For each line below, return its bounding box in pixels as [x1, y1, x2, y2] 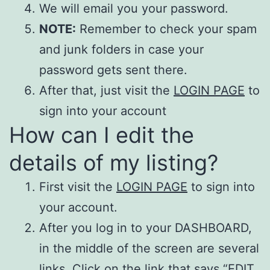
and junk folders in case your [39, 42, 204, 57]
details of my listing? [9, 149, 218, 176]
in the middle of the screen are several [39, 240, 259, 256]
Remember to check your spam [76, 21, 257, 36]
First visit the [39, 179, 116, 194]
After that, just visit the [39, 83, 174, 98]
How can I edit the [9, 121, 194, 148]
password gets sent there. [39, 62, 187, 77]
